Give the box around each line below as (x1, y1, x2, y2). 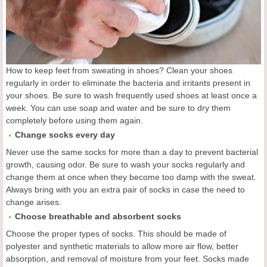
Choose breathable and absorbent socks (15, 211, 181, 221)
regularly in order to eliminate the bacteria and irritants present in (6, 77, 250, 88)
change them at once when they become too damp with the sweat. (6, 172, 256, 182)
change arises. (6, 197, 61, 207)
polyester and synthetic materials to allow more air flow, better (6, 241, 238, 251)
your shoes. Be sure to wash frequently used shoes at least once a (6, 90, 257, 100)
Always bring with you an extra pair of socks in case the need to (6, 184, 245, 194)
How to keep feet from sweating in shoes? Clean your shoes (6, 65, 232, 75)
